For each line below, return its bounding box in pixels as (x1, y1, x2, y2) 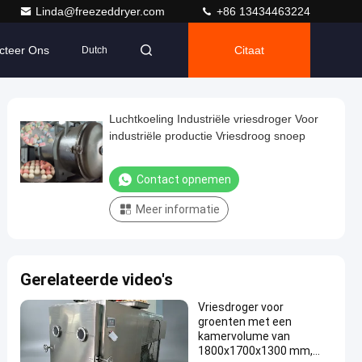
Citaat (234, 44, 264, 57)
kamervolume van (198, 330, 290, 343)
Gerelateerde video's (20, 270, 173, 289)
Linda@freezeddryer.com (36, 5, 168, 18)
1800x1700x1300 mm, (198, 344, 313, 357)
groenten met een (198, 315, 292, 328)
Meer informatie (136, 203, 220, 216)
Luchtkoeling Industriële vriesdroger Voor (109, 112, 318, 125)
